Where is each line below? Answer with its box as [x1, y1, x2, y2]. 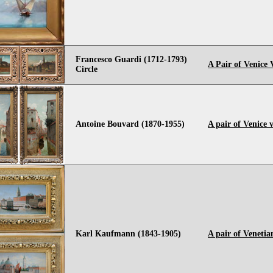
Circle [76, 65, 97, 74]
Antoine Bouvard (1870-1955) [76, 119, 185, 129]
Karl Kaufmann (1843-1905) [76, 229, 181, 238]
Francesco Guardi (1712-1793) [76, 55, 187, 64]
